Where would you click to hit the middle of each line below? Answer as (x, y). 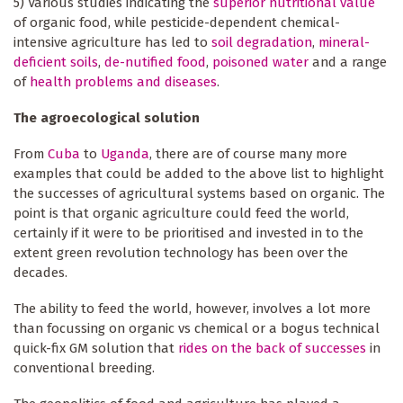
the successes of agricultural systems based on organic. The (199, 194)
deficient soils (56, 63)
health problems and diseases (123, 82)
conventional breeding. (84, 368)
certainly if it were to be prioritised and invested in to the (188, 233)
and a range (348, 63)
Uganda (125, 154)
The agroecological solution (107, 118)
